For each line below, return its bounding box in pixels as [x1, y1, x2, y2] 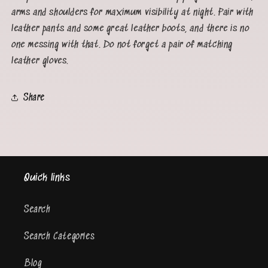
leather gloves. [11, 56, 69, 67]
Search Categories [24, 232, 95, 242]
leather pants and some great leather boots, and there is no [11, 23, 249, 35]
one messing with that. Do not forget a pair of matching [11, 39, 233, 51]
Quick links [24, 172, 71, 184]
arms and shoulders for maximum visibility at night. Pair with [11, 7, 254, 19]
